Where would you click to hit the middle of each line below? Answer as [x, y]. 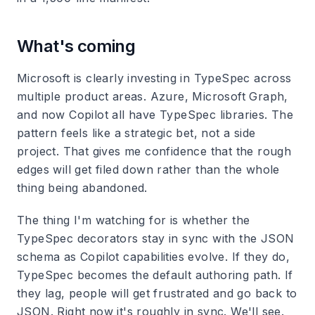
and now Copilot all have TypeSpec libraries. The [155, 115]
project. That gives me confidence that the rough [154, 151]
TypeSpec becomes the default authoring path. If [155, 275]
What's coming [76, 46]
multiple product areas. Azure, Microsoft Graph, [153, 96]
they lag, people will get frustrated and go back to [157, 293]
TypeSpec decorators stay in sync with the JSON [156, 238]
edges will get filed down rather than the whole [148, 169]
